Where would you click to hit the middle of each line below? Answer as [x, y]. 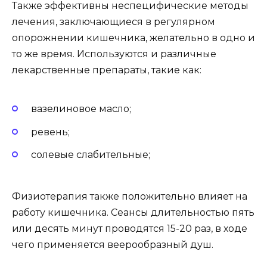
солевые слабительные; [91, 154]
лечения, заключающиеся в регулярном [114, 22]
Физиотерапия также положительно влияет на [130, 196]
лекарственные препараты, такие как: [107, 70]
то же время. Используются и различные [114, 54]
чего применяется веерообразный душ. [113, 245]
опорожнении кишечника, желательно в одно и [133, 38]
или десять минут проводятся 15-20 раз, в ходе [130, 229]
